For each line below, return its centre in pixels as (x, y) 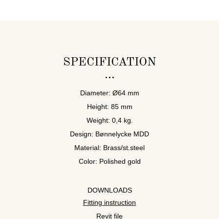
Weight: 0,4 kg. (109, 120)
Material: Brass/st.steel (109, 147)
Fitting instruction (109, 202)
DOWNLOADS (109, 190)
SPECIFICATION (109, 62)
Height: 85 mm (109, 106)
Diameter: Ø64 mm (109, 93)
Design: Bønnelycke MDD (109, 134)
